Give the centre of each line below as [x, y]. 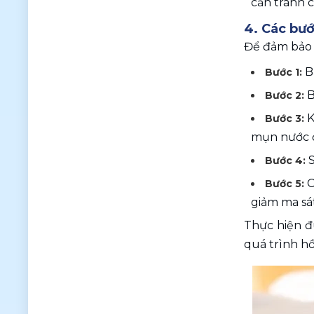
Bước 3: [286, 118]
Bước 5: [285, 184]
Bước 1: [285, 72]
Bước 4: [287, 161]
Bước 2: [286, 95]
